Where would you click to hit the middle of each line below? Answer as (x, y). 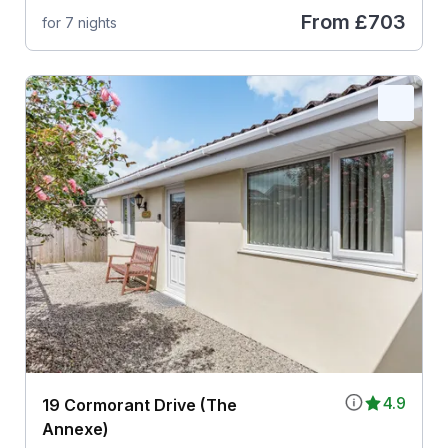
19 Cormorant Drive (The (139, 405)
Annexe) (75, 429)
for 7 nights (79, 22)
